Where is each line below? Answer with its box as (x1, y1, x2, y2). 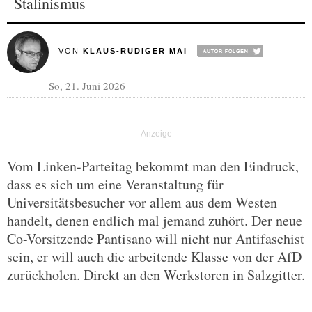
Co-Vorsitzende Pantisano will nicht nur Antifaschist (7, 229, 304, 248)
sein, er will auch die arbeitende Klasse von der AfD (7, 247, 302, 266)
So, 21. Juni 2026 (49, 79, 125, 93)
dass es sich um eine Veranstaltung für (7, 175, 224, 194)
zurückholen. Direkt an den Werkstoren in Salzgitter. (7, 265, 305, 284)
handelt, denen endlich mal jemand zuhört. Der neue (7, 211, 302, 230)
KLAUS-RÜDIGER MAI (82, 47, 187, 55)
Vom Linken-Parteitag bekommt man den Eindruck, (7, 157, 299, 175)
